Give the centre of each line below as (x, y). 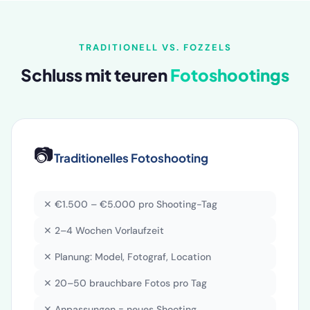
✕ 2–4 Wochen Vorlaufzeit (104, 230)
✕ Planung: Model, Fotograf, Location (127, 256)
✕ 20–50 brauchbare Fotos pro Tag (125, 283)
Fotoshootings (230, 74)
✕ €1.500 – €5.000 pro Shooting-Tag (130, 204)
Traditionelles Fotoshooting (131, 157)
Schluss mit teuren (95, 74)
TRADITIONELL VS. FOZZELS (155, 47)
